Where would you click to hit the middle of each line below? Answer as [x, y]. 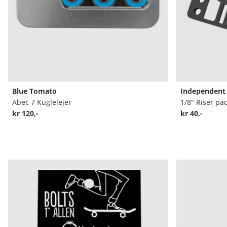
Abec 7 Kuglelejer [42, 102]
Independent [203, 91]
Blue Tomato [34, 91]
